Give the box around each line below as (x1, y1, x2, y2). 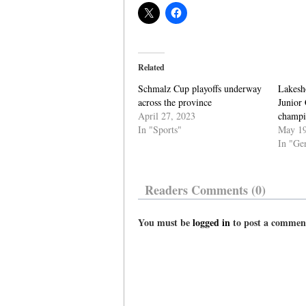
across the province (138, 96, 212, 109)
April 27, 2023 (138, 109, 195, 122)
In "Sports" (138, 123, 182, 136)
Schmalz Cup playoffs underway (138, 82, 262, 95)
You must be (138, 215, 193, 229)
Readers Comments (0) (145, 181, 266, 199)
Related (138, 61, 165, 73)
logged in (193, 215, 230, 229)
